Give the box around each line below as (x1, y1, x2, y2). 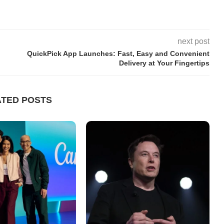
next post (177, 37, 209, 45)
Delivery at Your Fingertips (118, 59, 209, 67)
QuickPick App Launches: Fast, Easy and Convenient (27, 49, 209, 57)
